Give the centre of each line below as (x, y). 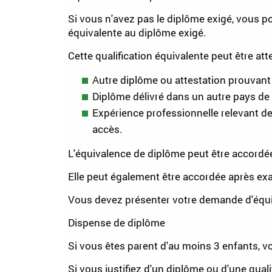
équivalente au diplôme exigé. (137, 32)
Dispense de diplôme (117, 223)
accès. (107, 129)
